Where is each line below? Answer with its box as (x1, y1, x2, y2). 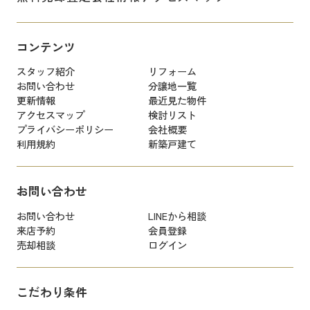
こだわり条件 (16, 284, 87, 301)
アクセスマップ (16, 107, 84, 122)
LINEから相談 (147, 208, 206, 224)
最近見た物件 (147, 93, 206, 108)
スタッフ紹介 (16, 64, 75, 79)
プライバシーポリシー (16, 122, 113, 137)
